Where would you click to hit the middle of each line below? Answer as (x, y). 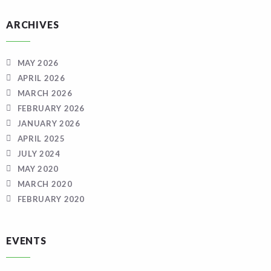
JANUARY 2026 (49, 123)
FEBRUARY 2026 (51, 108)
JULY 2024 (39, 154)
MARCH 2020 (45, 184)
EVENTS (26, 240)
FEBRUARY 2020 (51, 199)
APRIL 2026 (41, 78)
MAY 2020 (38, 169)
